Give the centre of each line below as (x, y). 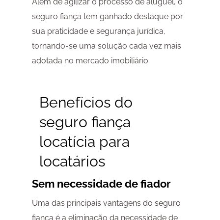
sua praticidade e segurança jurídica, (98, 31)
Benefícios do (86, 103)
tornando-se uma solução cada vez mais (106, 46)
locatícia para (84, 142)
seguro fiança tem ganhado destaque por (107, 17)
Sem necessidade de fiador (101, 184)
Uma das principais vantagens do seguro (106, 203)
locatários (72, 162)
